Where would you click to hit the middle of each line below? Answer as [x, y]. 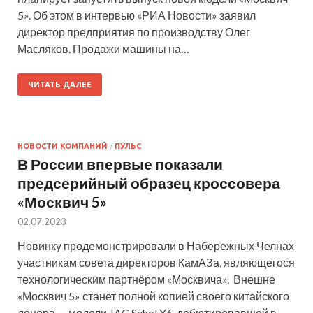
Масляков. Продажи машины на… [103, 48]
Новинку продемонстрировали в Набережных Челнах [156, 245]
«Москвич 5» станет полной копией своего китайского [153, 296]
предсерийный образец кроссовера [149, 182]
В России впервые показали [120, 163]
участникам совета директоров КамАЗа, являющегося [156, 262]
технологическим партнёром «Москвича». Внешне [146, 279]
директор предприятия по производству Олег [134, 31]
